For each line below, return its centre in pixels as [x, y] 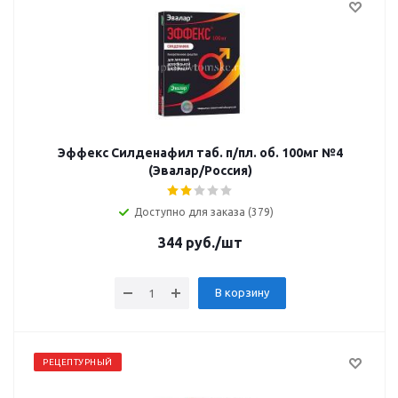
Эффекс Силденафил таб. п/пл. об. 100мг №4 [200, 153]
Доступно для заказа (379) [203, 212]
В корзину [242, 292]
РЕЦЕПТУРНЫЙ [78, 362]
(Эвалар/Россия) [200, 171]
